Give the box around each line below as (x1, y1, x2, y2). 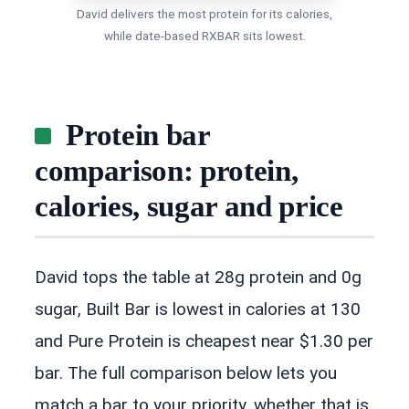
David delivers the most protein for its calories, (77, 5, 332, 21)
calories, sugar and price (35, 190, 343, 224)
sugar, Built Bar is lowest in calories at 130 (35, 298, 361, 320)
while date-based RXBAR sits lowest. (103, 27, 306, 43)
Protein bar (66, 119, 211, 152)
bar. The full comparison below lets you (35, 362, 337, 383)
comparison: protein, (35, 154, 299, 188)
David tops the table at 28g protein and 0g (35, 266, 362, 288)
